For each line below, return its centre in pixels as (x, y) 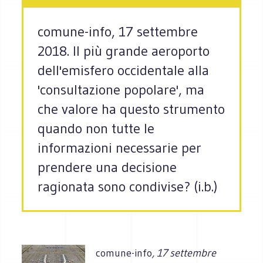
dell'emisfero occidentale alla (124, 70)
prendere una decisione (107, 167)
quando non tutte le (96, 129)
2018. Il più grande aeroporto (124, 51)
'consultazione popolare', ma (121, 90)
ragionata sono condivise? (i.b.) (128, 187)
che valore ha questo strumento (131, 109)
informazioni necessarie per (120, 148)
